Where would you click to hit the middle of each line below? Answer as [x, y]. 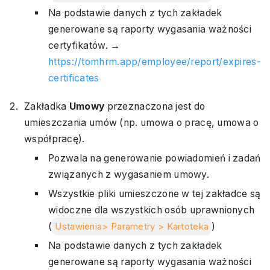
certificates [74, 78]
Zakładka [47, 106]
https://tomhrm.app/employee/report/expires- [155, 62]
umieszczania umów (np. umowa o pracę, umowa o [142, 123]
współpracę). [55, 139]
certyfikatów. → [84, 46]
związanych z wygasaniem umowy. [129, 174]
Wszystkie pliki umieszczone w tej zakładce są [155, 194]
